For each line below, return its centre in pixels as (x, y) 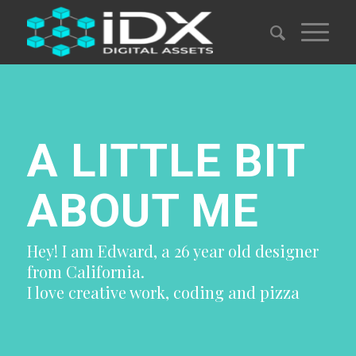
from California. (86, 271)
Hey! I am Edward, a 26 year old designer (173, 251)
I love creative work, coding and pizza (163, 292)
